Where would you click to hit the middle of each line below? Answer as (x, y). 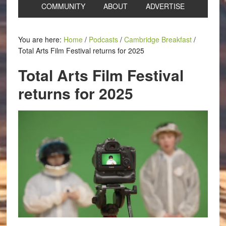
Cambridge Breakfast (158, 39)
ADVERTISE (165, 6)
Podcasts (103, 39)
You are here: (41, 39)
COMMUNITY (63, 6)
